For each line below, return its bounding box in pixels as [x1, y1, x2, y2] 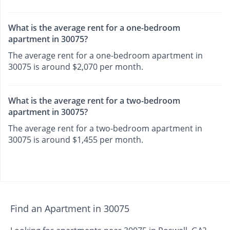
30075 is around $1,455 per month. [8, 134, 143, 146]
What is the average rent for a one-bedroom [8, 22, 180, 33]
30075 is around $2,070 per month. [8, 61, 143, 72]
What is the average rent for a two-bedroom [8, 95, 180, 107]
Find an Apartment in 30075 [10, 202, 129, 215]
